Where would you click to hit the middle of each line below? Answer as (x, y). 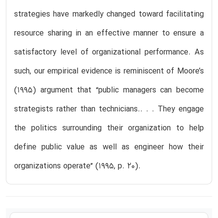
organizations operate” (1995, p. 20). (77, 166)
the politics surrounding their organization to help (109, 128)
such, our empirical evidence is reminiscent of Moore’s (109, 71)
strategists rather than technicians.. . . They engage (109, 109)
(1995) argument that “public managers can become (109, 90)
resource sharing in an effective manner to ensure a (109, 33)
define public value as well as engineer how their (109, 147)
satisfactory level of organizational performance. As (109, 52)
